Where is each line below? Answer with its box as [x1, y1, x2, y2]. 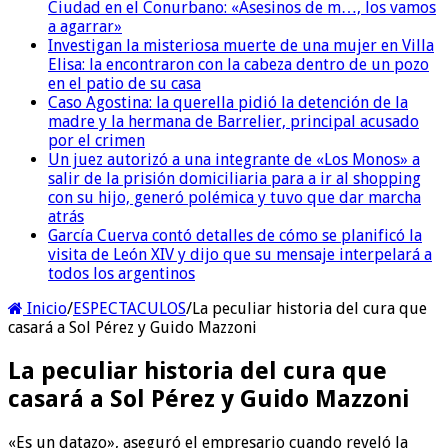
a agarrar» [48, 16, 122, 36]
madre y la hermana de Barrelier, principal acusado [48, 111, 419, 131]
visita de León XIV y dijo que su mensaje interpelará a [48, 244, 432, 264]
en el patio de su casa [48, 73, 201, 93]
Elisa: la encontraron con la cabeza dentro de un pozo [48, 54, 429, 74]
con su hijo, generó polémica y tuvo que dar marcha [48, 187, 421, 207]
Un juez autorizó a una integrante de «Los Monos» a [48, 149, 420, 169]
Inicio [23, 298, 67, 318]
